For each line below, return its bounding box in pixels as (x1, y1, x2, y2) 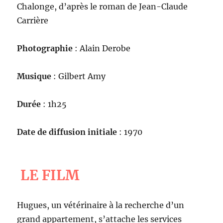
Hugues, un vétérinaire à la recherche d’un (17, 200, 185, 210)
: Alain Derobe (73, 43, 131, 53)
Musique (17, 71, 54, 81)
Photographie (17, 43, 73, 53)
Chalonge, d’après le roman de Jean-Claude (17, 1, 188, 11)
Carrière (17, 15, 49, 25)
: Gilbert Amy (53, 71, 106, 81)
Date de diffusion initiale (17, 126, 117, 137)
